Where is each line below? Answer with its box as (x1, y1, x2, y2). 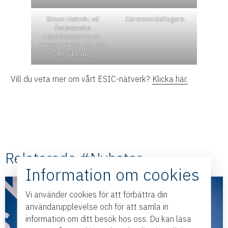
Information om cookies (25, 163, 199, 185)
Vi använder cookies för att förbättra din (25, 189, 167, 199)
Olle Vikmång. (52, 49, 93, 59)
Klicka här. (152, 74, 188, 84)
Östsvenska (54, 23, 91, 33)
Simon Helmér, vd (46, 15, 99, 24)
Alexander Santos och (39, 41, 106, 50)
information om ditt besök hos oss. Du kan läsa (25, 213, 191, 224)
